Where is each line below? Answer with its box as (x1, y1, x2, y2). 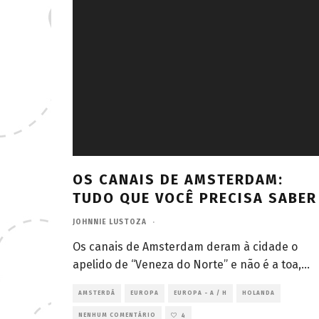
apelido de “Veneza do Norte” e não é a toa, (73, 257, 301, 271)
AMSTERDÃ (78, 289, 115, 296)
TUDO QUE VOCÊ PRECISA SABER (73, 189, 317, 206)
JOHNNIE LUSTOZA (73, 217, 147, 226)
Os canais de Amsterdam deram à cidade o (73, 239, 298, 253)
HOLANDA (242, 289, 275, 296)
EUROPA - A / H (174, 289, 227, 296)
